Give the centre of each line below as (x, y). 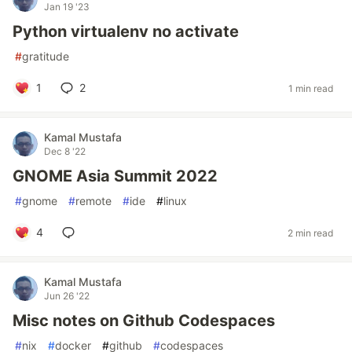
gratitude (46, 56)
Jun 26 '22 (67, 296)
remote (93, 201)
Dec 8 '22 (65, 151)
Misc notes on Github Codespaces (144, 321)
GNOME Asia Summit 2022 (115, 176)
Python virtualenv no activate (126, 31)
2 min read (310, 233)
